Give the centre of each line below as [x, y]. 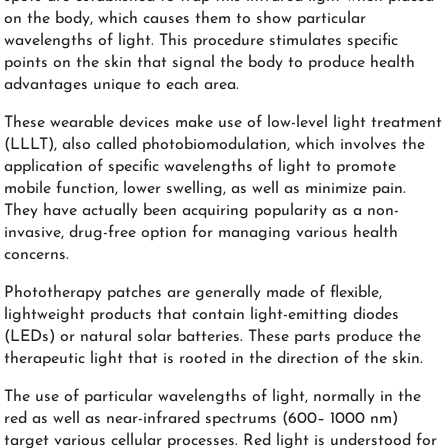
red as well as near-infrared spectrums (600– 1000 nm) [201, 418]
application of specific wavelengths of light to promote [200, 166]
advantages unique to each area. [122, 84]
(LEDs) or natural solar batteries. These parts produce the [213, 336]
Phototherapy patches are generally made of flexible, [193, 292]
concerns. [37, 254]
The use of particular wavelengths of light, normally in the [213, 396]
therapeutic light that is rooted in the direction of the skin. [214, 358]
